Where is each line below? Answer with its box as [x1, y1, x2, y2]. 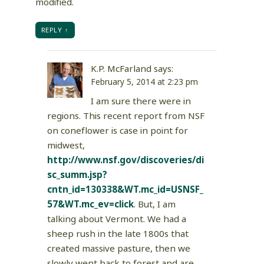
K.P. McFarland [91, 62, 151, 75]
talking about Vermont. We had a [47, 213, 186, 226]
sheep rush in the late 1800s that [47, 227, 189, 240]
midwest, [47, 139, 85, 152]
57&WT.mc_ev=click [47, 198, 134, 211]
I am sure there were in [91, 95, 191, 108]
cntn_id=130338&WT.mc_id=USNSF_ [47, 183, 203, 196]
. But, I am [134, 198, 176, 211]
